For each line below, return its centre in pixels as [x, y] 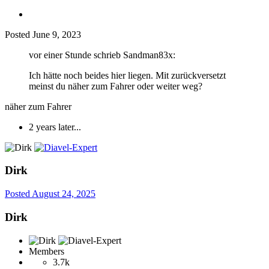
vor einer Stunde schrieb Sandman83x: [102, 55]
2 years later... [55, 127]
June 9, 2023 [57, 34]
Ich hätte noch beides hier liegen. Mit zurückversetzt [127, 75]
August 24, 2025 [64, 194]
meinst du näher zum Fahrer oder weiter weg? [116, 86]
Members [47, 251]
